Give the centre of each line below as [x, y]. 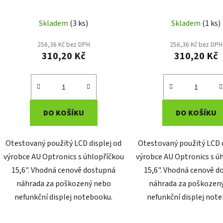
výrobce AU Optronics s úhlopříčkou [63, 157]
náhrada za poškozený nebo [63, 183]
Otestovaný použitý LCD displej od [64, 143]
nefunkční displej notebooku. [64, 197]
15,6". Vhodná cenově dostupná [64, 170]
